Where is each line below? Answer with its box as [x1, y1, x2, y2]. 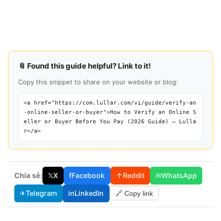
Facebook [72, 171, 105, 180]
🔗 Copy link [115, 189, 153, 197]
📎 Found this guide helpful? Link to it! [18, 61, 151, 71]
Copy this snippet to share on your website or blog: [18, 77, 178, 86]
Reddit [122, 171, 145, 180]
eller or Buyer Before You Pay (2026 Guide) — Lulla [24, 118, 196, 125]
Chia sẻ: [14, 171, 42, 180]
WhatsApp [161, 171, 197, 180]
